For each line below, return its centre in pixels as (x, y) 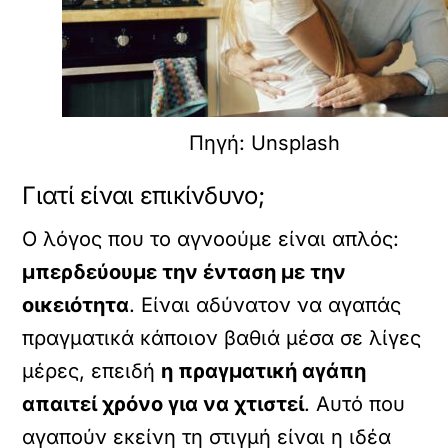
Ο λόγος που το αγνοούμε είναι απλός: (211, 238)
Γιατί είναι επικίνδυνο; (143, 195)
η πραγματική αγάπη (264, 370)
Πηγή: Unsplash (264, 142)
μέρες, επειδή (92, 370)
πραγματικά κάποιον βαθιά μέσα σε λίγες (222, 337)
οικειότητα (76, 304)
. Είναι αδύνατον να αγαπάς (265, 304)
